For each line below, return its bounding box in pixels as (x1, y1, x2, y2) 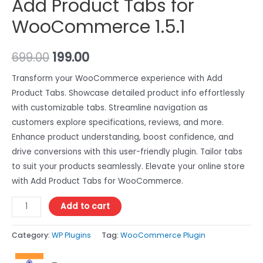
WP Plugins (52, 230, 91, 241)
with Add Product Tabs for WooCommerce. (12, 175, 183, 187)
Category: (12, 230, 52, 241)
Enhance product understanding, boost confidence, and (12, 131, 234, 143)
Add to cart (60, 200, 110, 212)
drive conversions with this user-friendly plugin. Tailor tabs (12, 146, 242, 157)
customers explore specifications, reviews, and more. (12, 116, 224, 128)
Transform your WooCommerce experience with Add (12, 72, 222, 84)
